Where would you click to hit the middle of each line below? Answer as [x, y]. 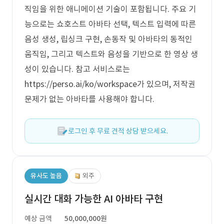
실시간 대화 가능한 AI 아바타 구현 [94, 199]
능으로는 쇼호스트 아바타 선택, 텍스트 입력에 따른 [110, 24]
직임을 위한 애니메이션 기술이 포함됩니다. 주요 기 [110, 9]
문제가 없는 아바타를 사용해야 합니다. [89, 99]
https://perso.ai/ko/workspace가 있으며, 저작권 [110, 84]
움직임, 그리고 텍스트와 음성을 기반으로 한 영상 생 [111, 54]
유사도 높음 [46, 176]
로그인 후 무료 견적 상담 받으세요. [118, 131]
